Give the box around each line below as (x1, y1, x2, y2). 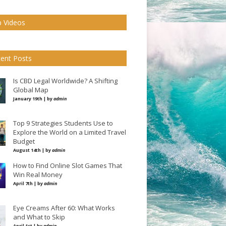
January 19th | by (13, 95, 53, 102)
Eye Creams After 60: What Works (13, 203, 115, 212)
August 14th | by (13, 147, 52, 153)
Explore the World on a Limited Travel (13, 128, 126, 137)
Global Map (13, 85, 48, 94)
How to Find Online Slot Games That (13, 161, 122, 170)
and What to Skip (13, 212, 65, 221)
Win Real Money (13, 170, 63, 179)
